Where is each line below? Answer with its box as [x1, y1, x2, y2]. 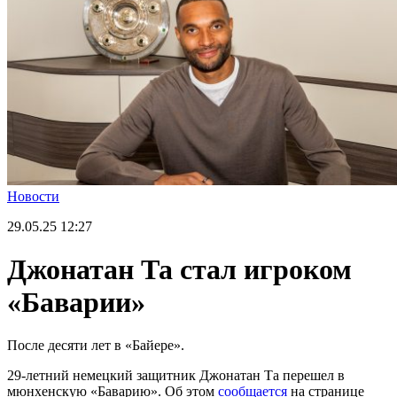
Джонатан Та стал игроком [7, 253, 352, 286]
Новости [7, 188, 59, 204]
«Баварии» [7, 286, 145, 319]
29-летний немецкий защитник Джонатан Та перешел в [7, 368, 345, 384]
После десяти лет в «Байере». [7, 338, 184, 354]
